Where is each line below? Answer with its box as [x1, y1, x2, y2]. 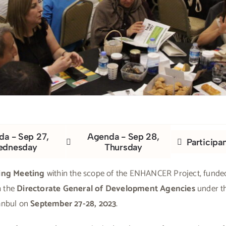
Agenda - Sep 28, [87, 131, 159, 142]
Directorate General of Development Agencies [17, 181, 195, 196]
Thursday [104, 141, 142, 153]
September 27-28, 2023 [30, 196, 117, 211]
